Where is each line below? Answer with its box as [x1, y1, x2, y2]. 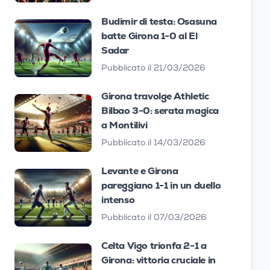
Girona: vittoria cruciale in [101, 254, 216, 266]
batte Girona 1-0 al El [101, 30, 198, 42]
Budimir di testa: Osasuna [101, 15, 218, 28]
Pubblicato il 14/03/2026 [101, 139, 206, 148]
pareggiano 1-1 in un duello [101, 179, 221, 192]
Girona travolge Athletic [101, 90, 209, 102]
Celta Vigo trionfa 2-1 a [101, 239, 207, 252]
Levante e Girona [101, 165, 178, 177]
